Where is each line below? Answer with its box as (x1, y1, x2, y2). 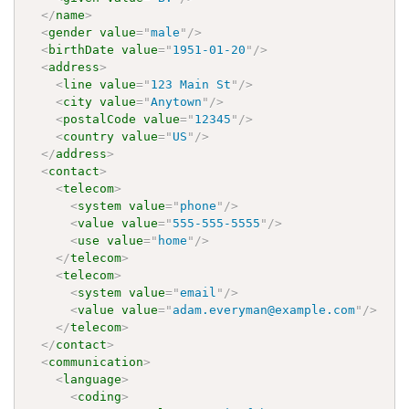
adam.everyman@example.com (173, 302, 356, 317)
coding (78, 389, 122, 404)
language (63, 372, 122, 386)
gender (48, 25, 93, 39)
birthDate (48, 42, 115, 57)
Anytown (151, 94, 203, 109)
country (63, 129, 115, 143)
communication (48, 354, 144, 369)
